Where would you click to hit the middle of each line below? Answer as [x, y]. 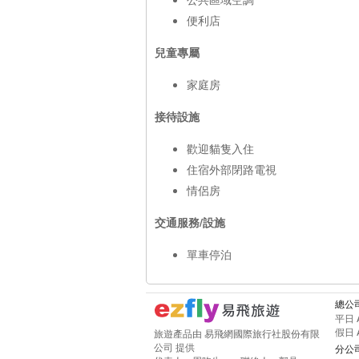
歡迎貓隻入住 [220, 148]
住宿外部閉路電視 [232, 169]
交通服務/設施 [190, 222]
